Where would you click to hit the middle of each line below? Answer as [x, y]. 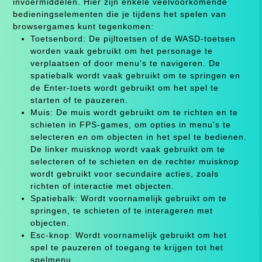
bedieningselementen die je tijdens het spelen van [119, 14]
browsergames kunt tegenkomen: [83, 26]
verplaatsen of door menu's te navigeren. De [125, 63]
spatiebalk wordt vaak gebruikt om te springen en [135, 75]
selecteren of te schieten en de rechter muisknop [135, 161]
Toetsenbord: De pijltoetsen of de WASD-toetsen [133, 38]
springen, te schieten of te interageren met [121, 210]
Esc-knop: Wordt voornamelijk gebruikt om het [128, 235]
